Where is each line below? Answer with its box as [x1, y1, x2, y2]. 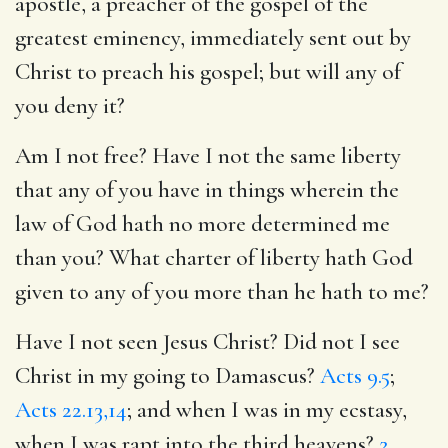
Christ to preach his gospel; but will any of [15, 57, 401, 86]
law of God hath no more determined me [15, 209, 390, 238]
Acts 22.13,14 [15, 395, 127, 424]
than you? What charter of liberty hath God [15, 243, 413, 272]
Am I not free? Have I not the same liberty [15, 141, 401, 170]
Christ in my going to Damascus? [15, 361, 320, 390]
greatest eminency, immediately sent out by [15, 23, 411, 52]
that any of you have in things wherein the [15, 175, 399, 204]
